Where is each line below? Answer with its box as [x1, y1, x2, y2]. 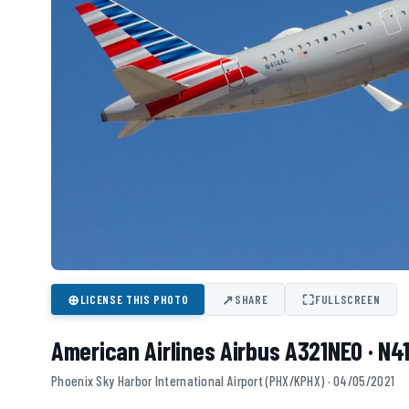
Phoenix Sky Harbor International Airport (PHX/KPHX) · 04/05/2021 [51, 372, 395, 390]
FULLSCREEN [314, 292, 381, 308]
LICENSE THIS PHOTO [79, 292, 189, 308]
